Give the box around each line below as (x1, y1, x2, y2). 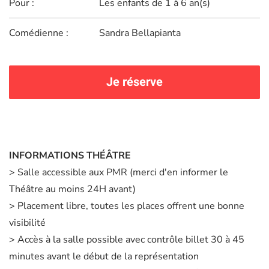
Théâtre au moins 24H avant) (9, 182, 136, 196)
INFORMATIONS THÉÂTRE (9, 148, 131, 162)
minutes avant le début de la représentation (9, 249, 199, 263)
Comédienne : (9, 26, 68, 40)
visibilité (9, 216, 46, 229)
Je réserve (106, 73, 163, 91)
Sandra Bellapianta (99, 26, 181, 40)
